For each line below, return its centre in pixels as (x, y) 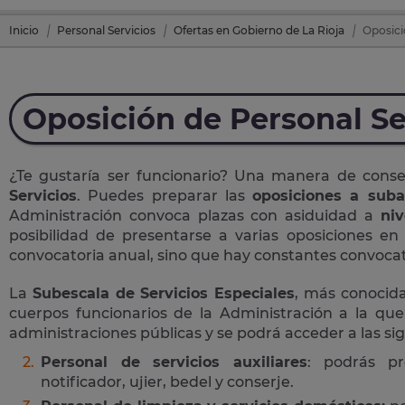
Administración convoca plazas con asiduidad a (195, 215)
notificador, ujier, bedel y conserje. (167, 381)
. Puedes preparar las (165, 195)
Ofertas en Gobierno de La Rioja (259, 30)
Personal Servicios (106, 30)
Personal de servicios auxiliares (174, 362)
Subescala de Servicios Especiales (163, 293)
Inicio (24, 30)
